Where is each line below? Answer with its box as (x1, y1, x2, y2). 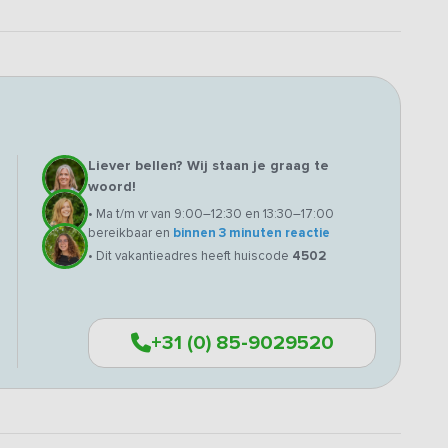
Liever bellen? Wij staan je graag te (88, 156, 329, 174)
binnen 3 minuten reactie (173, 224, 330, 241)
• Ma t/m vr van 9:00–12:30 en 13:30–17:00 (88, 205, 334, 222)
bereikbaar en (88, 224, 173, 241)
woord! (88, 177, 136, 195)
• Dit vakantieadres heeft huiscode (88, 247, 292, 264)
